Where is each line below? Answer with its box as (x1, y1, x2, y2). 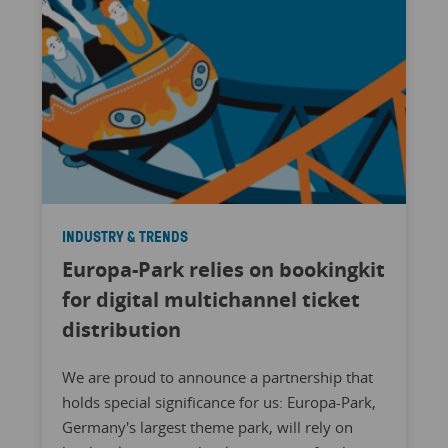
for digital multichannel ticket (61, 286, 360, 314)
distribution (61, 316, 181, 344)
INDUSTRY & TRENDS (61, 226, 188, 248)
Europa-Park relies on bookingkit (61, 256, 385, 284)
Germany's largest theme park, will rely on (61, 417, 353, 438)
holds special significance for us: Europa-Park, (61, 392, 376, 413)
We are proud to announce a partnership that (61, 367, 373, 388)
